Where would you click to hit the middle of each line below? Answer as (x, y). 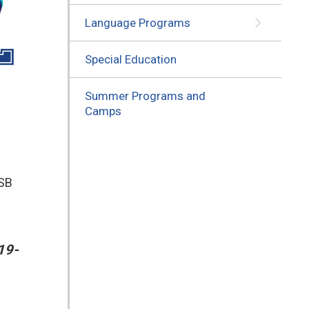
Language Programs (137, 22)
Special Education (130, 59)
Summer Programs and (145, 96)
